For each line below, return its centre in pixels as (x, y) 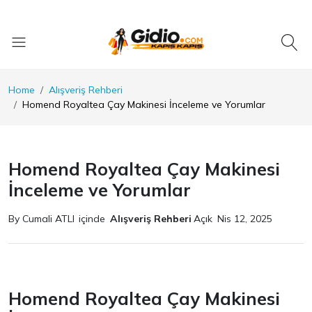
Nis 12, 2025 (245, 219)
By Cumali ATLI (41, 219)
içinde (92, 219)
